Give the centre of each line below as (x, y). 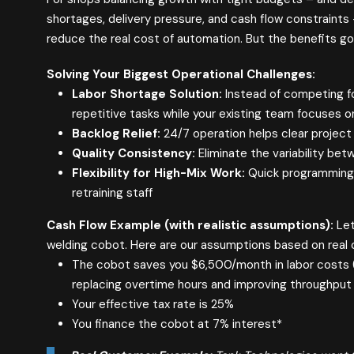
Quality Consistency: (133, 154)
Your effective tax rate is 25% (153, 305)
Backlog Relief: (116, 134)
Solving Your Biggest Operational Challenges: (181, 75)
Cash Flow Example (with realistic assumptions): (190, 226)
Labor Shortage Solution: (147, 94)
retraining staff (112, 193)
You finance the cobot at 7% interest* (177, 324)
